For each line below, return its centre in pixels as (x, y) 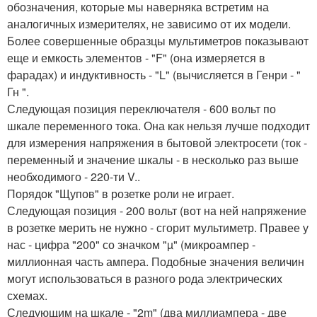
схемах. (27, 295)
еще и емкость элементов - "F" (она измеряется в (136, 57)
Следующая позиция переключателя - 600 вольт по (142, 108)
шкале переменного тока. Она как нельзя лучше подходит (158, 125)
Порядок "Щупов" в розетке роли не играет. (121, 193)
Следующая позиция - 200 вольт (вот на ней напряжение (157, 210)
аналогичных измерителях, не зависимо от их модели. (149, 23)
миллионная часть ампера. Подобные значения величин (156, 261)
